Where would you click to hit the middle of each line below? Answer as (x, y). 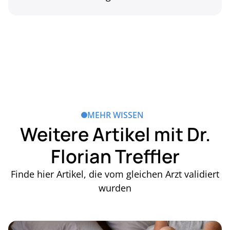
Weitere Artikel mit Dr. (115, 135)
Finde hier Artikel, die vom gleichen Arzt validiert (115, 174)
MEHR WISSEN (116, 115)
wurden (115, 188)
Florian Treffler (115, 157)
